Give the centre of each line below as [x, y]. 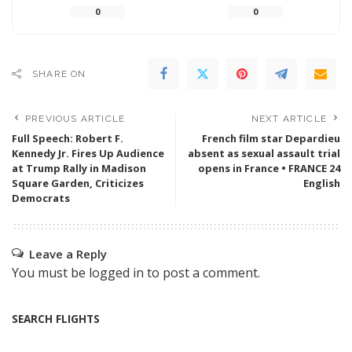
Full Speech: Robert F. [68, 138]
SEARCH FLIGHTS [56, 318]
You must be [50, 272]
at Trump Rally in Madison [79, 168]
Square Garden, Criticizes [78, 183]
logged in [116, 272]
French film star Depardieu [271, 138]
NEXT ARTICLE [289, 118]
